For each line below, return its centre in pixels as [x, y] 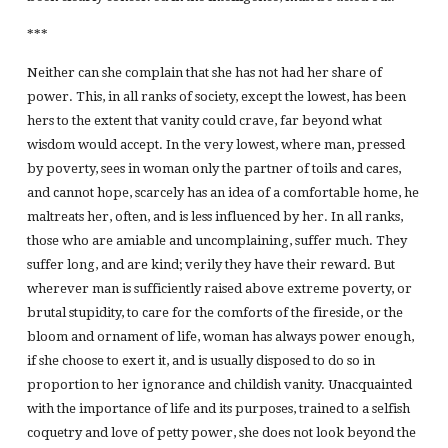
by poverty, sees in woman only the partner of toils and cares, [213, 169]
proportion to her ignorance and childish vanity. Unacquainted [219, 385]
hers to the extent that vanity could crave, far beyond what [204, 121]
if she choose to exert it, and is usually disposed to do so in [200, 361]
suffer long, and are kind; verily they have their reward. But [210, 265]
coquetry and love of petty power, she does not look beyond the [221, 433]
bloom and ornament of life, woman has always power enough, [220, 337]
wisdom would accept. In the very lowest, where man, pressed [215, 145]
